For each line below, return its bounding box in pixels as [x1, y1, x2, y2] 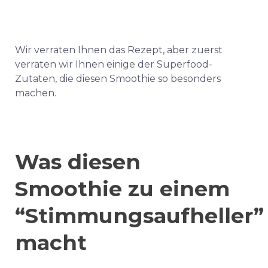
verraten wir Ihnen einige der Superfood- [15, 59, 212, 70]
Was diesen [15, 149, 141, 175]
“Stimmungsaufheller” [15, 203, 264, 229]
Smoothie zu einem [15, 176, 230, 202]
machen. [15, 87, 56, 99]
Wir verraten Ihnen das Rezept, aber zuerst [15, 44, 223, 56]
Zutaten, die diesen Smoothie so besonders [15, 73, 221, 84]
